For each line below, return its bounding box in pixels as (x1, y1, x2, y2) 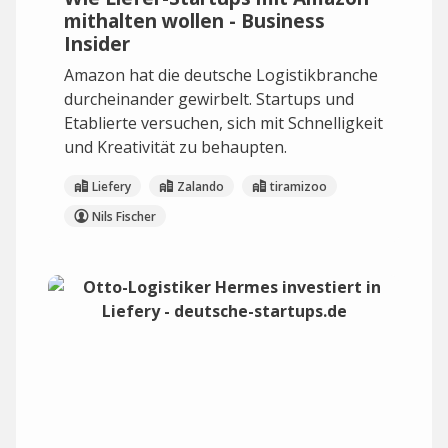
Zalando (177, 177, 224, 195)
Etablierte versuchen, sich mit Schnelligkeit (64, 112, 383, 134)
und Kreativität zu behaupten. (64, 136, 287, 158)
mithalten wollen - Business (64, 7, 325, 34)
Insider (64, 30, 130, 57)
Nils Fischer (92, 207, 156, 225)
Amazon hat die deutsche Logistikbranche (64, 64, 378, 86)
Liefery (92, 177, 131, 195)
